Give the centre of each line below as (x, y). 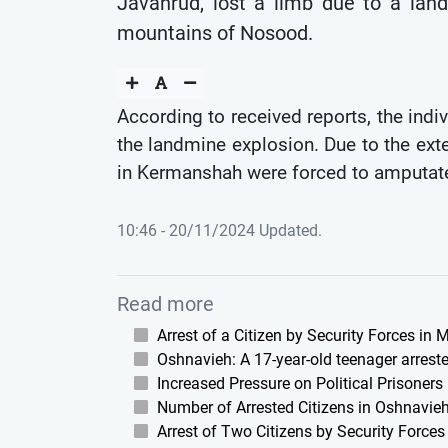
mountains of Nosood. (215, 33)
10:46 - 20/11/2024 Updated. (219, 231)
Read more (165, 304)
